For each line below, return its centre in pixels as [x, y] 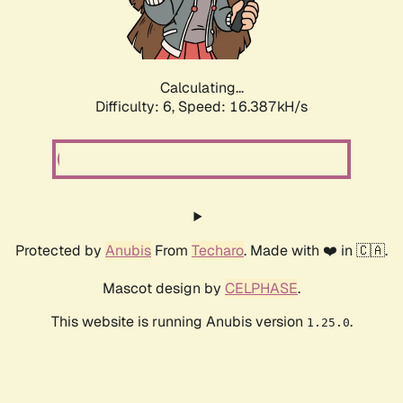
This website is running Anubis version [179, 322]
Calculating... [201, 88]
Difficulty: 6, [137, 107]
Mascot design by [164, 289]
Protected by [60, 251]
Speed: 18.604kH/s [243, 107]
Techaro [218, 251]
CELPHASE [261, 289]
